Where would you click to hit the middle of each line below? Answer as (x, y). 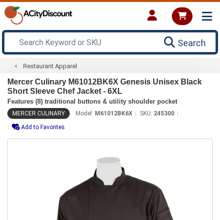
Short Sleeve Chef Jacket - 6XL (65, 91)
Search (192, 43)
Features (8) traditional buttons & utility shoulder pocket (92, 101)
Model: (85, 113)
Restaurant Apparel (50, 66)
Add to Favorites (43, 127)
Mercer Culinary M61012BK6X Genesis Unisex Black (105, 82)
